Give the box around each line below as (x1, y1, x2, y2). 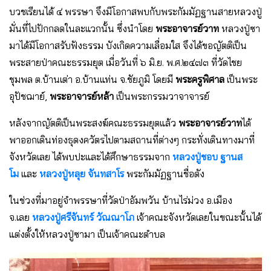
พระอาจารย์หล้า (50, 90, 114, 102)
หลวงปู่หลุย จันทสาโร (39, 168, 124, 180)
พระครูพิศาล (175, 73, 224, 85)
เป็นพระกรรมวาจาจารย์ (114, 90, 209, 102)
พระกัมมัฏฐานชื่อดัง (124, 168, 204, 180)
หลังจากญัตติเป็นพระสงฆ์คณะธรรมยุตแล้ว (9, 117, 178, 129)
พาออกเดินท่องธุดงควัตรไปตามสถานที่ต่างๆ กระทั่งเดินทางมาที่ (9, 134, 255, 146)
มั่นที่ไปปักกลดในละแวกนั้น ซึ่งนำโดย (9, 22, 155, 34)
